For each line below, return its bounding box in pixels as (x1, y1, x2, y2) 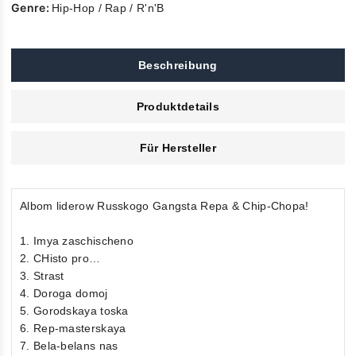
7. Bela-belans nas (20, 339, 118, 352)
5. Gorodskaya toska (20, 304, 129, 317)
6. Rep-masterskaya (20, 321, 126, 335)
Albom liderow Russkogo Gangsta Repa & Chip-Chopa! (20, 199, 309, 212)
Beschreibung (138, 58, 218, 72)
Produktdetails (136, 99, 220, 113)
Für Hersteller (139, 141, 217, 154)
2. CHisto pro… (20, 251, 101, 265)
